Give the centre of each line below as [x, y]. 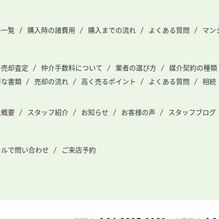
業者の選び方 [136, 67]
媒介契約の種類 [193, 67]
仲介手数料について [72, 67]
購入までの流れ [112, 30]
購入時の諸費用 [51, 30]
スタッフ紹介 [48, 112]
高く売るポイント [109, 81]
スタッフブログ [192, 112]
